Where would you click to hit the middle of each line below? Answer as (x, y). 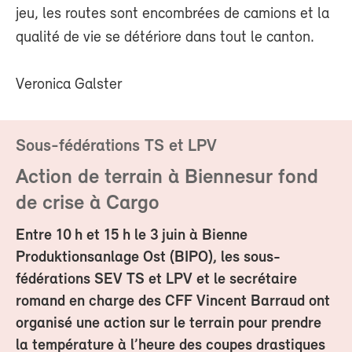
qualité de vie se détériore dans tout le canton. (165, 38)
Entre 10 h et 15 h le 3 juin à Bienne (132, 236)
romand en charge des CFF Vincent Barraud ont (173, 302)
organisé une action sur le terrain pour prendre (169, 324)
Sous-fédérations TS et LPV (116, 147)
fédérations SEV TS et (89, 280)
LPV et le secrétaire (231, 280)
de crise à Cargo (88, 204)
